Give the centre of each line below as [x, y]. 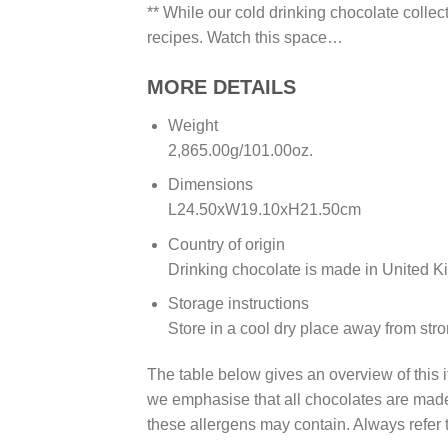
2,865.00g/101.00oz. [240, 150]
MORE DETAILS [221, 86]
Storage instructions [238, 304]
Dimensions [210, 185]
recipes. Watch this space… [245, 37]
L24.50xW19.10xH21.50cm [264, 210]
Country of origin [226, 244]
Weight [192, 125]
